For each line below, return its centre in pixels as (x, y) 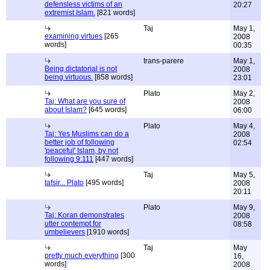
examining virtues (74, 36)
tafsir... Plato (64, 183)
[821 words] (115, 13)
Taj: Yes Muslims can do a (87, 134)
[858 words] (113, 77)
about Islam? (66, 110)
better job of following (80, 142)
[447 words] (113, 159)
